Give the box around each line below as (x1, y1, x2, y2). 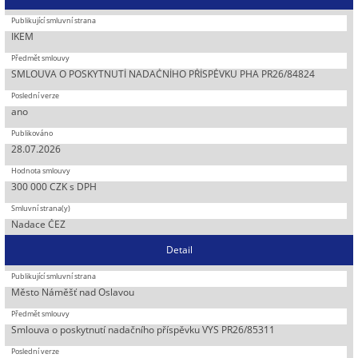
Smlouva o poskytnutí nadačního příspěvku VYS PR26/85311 (11, 322, 276, 336)
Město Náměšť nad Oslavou (11, 284, 135, 299)
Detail (165, 242, 193, 257)
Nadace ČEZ (11, 217, 66, 231)
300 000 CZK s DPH (11, 179, 97, 193)
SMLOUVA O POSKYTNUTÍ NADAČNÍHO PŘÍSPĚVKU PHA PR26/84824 (11, 66, 316, 81)
